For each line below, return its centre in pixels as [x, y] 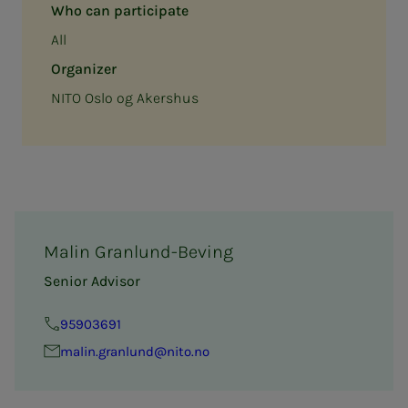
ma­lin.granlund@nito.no [135, 351]
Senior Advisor [92, 280]
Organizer [84, 68]
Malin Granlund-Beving [138, 251]
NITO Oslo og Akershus [125, 97]
